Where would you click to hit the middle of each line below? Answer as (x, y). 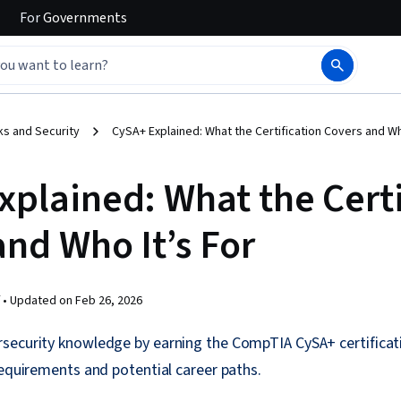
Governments (84, 18)
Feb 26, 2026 (109, 301)
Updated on (43, 301)
